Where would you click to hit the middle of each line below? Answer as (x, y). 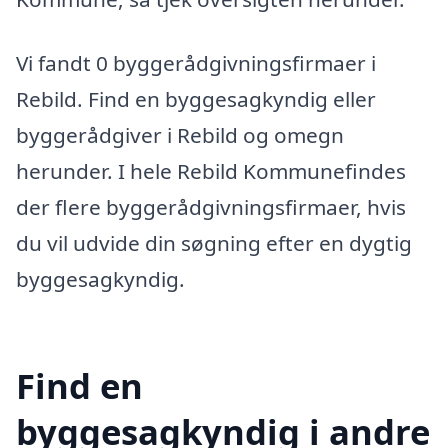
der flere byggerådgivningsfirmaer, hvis (211, 206)
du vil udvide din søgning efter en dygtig (214, 242)
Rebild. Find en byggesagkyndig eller (196, 98)
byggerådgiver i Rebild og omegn (180, 134)
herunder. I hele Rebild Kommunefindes (211, 170)
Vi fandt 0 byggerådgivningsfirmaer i (196, 62)
